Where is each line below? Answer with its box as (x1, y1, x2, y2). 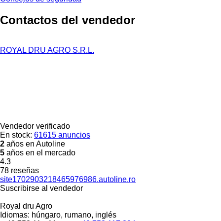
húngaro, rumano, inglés (30, 210, 116, 219)
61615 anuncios (34, 130, 90, 139)
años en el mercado (4, 148, 75, 157)
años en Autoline (4, 139, 65, 148)
